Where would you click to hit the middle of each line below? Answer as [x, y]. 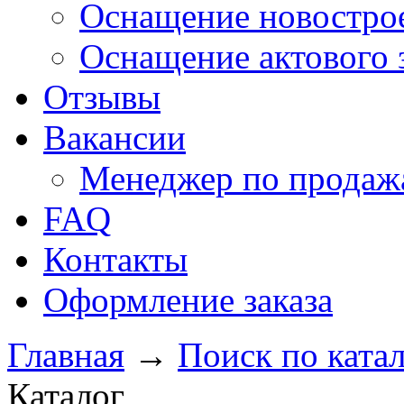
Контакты [115, 259]
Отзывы [102, 97]
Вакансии [115, 138]
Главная [66, 355]
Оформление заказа [188, 300]
